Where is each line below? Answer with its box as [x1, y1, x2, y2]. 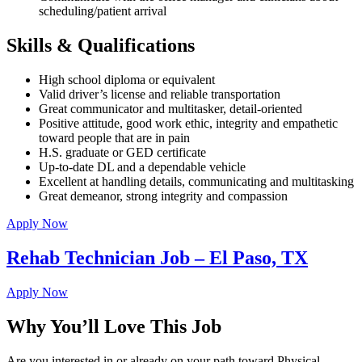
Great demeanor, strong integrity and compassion [39, 188, 288, 203]
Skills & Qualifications [6, 35, 195, 57]
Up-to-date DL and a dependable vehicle [39, 159, 246, 174]
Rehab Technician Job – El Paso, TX [6, 246, 308, 268]
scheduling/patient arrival [39, 4, 166, 19]
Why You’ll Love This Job [6, 315, 221, 337]
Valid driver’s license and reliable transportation [39, 86, 280, 101]
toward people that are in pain [39, 130, 193, 145]
